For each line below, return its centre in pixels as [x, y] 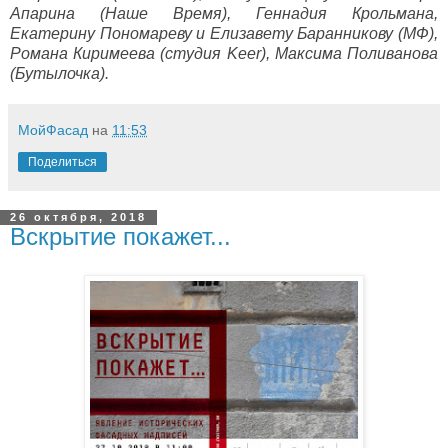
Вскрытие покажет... [120, 237]
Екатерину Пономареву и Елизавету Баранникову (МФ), [224, 34]
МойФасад [53, 130]
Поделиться [62, 162]
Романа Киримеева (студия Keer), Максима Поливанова [224, 54]
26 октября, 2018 [78, 217]
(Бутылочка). [59, 74]
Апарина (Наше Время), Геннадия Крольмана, [224, 14]
